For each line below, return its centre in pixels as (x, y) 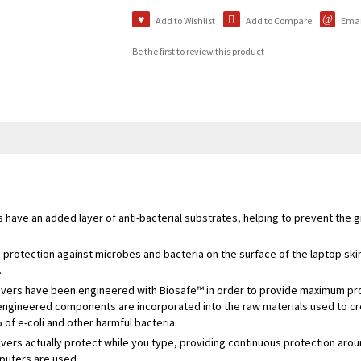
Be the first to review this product (198, 51)
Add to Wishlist (185, 21)
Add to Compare (279, 21)
